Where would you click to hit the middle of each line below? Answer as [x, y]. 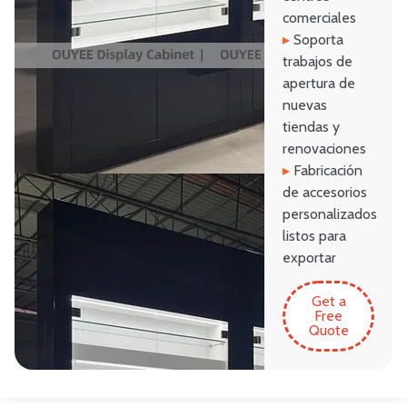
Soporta [317, 40]
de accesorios [325, 193]
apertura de [319, 84]
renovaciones [325, 149]
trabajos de [318, 62]
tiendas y [312, 127]
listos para [315, 236]
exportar [310, 258]
